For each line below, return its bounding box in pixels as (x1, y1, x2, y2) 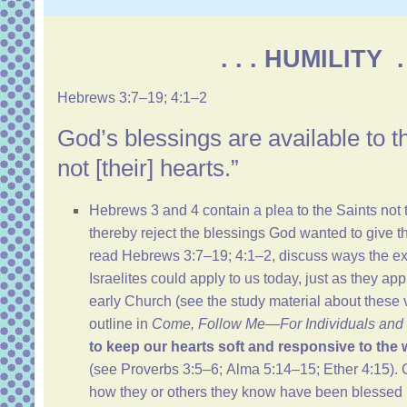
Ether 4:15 (323, 362, 390, 378)
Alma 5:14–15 (226, 362, 316, 378)
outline (89, 316, 133, 333)
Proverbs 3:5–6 (121, 362, 219, 378)
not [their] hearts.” (57, 154, 239, 183)
